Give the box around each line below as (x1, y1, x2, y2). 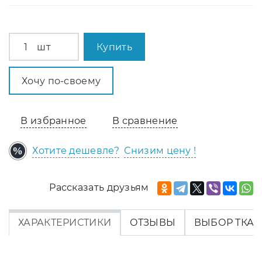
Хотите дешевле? (32, 144, 119, 156)
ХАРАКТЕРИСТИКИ (18, 216, 112, 228)
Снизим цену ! (124, 144, 196, 156)
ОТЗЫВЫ (129, 216, 176, 228)
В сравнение (112, 115, 178, 127)
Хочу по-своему (22, 75, 101, 87)
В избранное (20, 115, 87, 127)
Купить (96, 41, 132, 53)
